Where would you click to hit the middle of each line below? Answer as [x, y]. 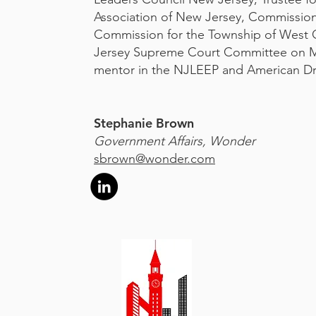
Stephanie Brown [144, 123]
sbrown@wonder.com [154, 159]
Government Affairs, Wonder [175, 141]
